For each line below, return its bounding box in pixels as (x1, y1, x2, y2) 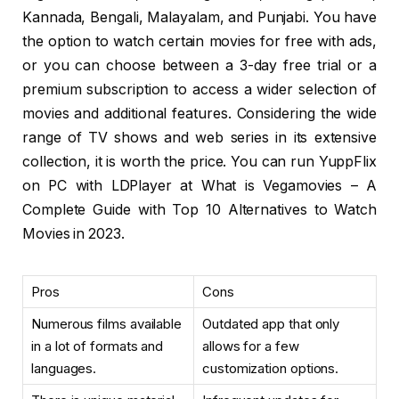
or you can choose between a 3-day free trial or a (22, 57, 377, 75)
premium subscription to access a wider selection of (22, 81, 377, 99)
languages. (31, 360, 97, 378)
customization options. (202, 360, 339, 378)
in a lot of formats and (31, 338, 164, 355)
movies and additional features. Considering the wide (22, 105, 377, 123)
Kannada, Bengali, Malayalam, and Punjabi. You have (22, 9, 377, 27)
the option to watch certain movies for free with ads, (22, 33, 377, 51)
